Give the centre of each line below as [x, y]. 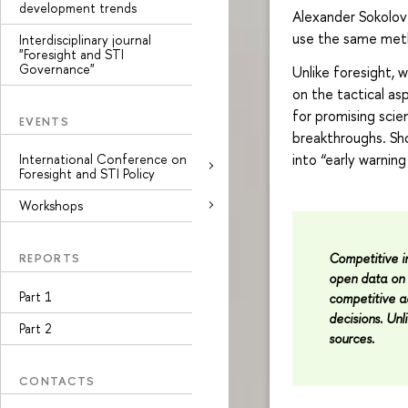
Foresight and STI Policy [87, 173]
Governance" [57, 68]
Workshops [51, 205]
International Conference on [103, 159]
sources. [352, 338]
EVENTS [44, 121]
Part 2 [36, 328]
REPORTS [50, 258]
